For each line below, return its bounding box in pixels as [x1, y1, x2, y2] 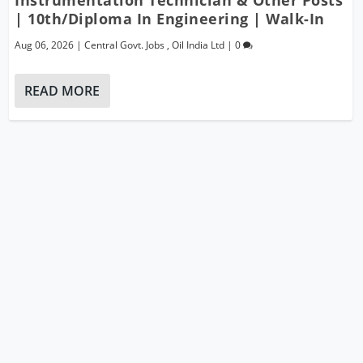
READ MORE [24, 81, 100, 100]
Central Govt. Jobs [84, 37, 165, 52]
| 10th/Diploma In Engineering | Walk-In [15, 8, 325, 28]
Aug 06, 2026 [15, 37, 75, 52]
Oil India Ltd [172, 37, 225, 52]
